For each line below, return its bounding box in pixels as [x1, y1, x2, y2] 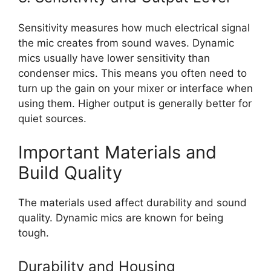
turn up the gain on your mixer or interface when [18, 82, 253, 95]
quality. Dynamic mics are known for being [18, 211, 223, 224]
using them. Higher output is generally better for [18, 97, 252, 110]
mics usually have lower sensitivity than [18, 52, 210, 65]
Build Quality [18, 162, 122, 183]
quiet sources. [18, 113, 87, 125]
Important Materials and [18, 141, 217, 163]
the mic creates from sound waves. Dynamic [18, 37, 234, 50]
